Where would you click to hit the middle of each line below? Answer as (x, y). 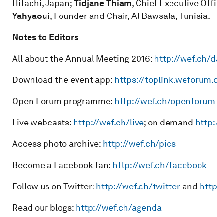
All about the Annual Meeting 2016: (83, 58)
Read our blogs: (44, 207)
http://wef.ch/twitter (138, 186)
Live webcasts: (42, 122)
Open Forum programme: (63, 101)
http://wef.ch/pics (139, 143)
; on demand (169, 122)
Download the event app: (63, 79)
